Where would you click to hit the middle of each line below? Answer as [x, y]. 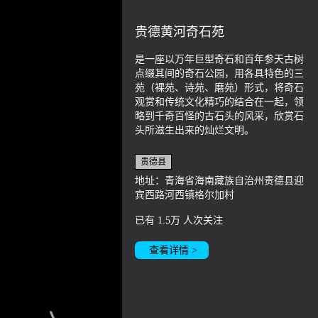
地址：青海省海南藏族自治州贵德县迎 [219, 181]
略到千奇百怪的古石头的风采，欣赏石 [219, 116]
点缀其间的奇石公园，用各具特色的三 [219, 73]
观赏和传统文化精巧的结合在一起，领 [219, 102]
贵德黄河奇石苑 [180, 32]
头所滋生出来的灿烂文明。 [194, 130]
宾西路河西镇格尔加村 [185, 195]
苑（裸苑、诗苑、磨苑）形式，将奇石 [219, 88]
